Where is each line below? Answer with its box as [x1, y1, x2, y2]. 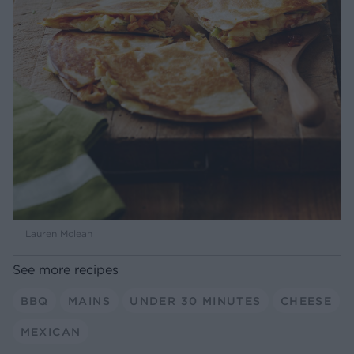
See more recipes [13, 262, 119, 278]
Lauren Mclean [25, 228, 92, 240]
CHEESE [280, 293, 333, 308]
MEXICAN [20, 324, 81, 339]
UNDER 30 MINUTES [130, 293, 262, 308]
